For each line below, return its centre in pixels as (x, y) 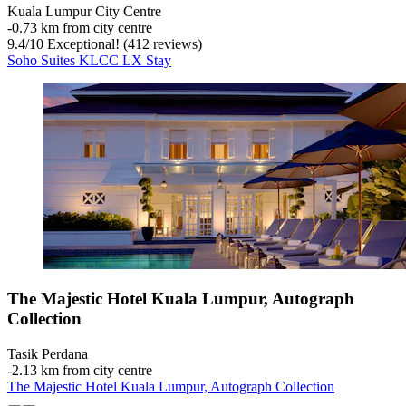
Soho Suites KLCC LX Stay (89, 60)
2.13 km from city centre (82, 371)
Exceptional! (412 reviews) (123, 43)
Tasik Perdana (48, 354)
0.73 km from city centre (82, 27)
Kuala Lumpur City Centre (84, 11)
